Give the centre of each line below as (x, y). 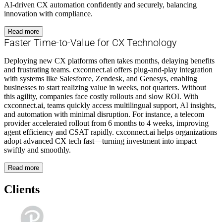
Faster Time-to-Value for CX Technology (90, 42)
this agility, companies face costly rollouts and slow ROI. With (101, 96)
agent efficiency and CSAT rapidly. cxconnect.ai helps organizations (111, 132)
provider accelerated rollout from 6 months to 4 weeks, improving (106, 123)
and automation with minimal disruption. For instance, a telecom (104, 114)
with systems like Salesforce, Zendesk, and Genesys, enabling (101, 78)
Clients (22, 189)
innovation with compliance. (48, 13)
